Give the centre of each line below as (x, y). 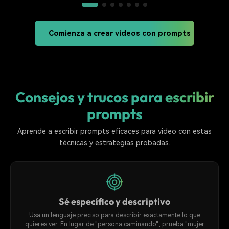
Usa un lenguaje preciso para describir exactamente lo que (114, 215)
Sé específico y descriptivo (114, 202)
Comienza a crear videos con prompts (120, 34)
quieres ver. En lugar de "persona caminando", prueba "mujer (114, 224)
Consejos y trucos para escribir (114, 97)
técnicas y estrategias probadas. (114, 142)
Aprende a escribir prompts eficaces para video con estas (114, 131)
